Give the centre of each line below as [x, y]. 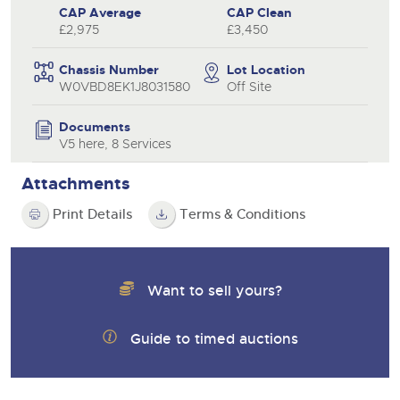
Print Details [92, 214]
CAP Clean [259, 12]
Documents [95, 126]
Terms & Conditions [242, 214]
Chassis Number [109, 69]
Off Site [249, 86]
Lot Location [266, 69]
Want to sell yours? [214, 290]
